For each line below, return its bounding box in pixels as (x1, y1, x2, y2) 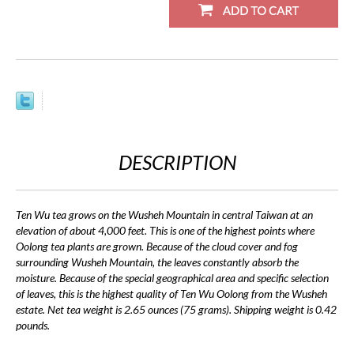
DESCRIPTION (118, 149, 236, 174)
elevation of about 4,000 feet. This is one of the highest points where (16, 223, 314, 237)
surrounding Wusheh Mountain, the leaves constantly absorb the (16, 254, 299, 269)
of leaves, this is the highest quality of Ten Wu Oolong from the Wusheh (16, 286, 327, 300)
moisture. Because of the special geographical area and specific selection (16, 270, 329, 284)
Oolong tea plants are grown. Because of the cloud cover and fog (16, 239, 298, 253)
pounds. (16, 318, 50, 332)
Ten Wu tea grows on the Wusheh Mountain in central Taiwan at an (16, 207, 313, 221)
